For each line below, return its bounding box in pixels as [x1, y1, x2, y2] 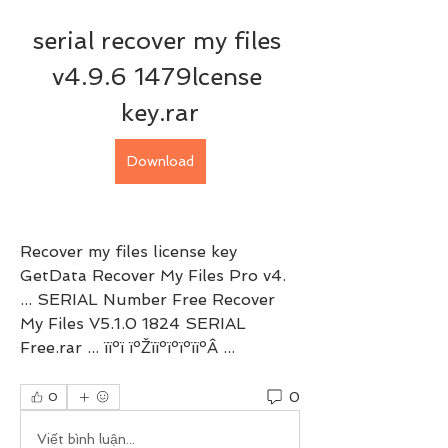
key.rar [121, 98, 199, 127]
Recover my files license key [20, 242, 237, 261]
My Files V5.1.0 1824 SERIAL [20, 314, 246, 333]
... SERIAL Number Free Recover [20, 290, 275, 309]
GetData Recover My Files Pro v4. [20, 266, 286, 285]
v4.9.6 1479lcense [51, 62, 262, 91]
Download [126, 153, 194, 169]
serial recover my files [32, 26, 281, 55]
